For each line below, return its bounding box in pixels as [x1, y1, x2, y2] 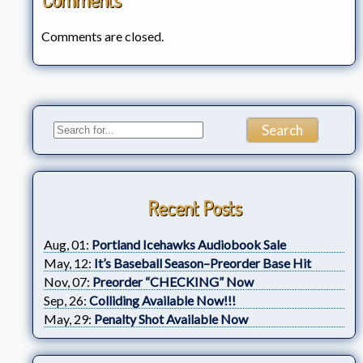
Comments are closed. [41, 28, 164, 44]
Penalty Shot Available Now [94, 311, 248, 327]
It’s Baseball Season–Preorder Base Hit [94, 255, 311, 271]
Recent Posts [147, 195, 241, 221]
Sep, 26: [44, 293, 89, 309]
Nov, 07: [44, 274, 92, 290]
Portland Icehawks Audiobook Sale [92, 237, 286, 253]
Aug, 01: [44, 237, 92, 253]
